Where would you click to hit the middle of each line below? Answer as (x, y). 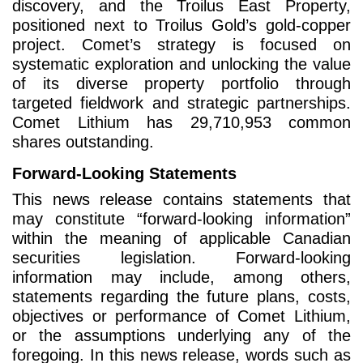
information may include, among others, (181, 278)
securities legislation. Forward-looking (181, 258)
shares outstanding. (83, 142)
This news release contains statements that (181, 200)
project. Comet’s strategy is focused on (181, 45)
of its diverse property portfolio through (181, 84)
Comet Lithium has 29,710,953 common (181, 123)
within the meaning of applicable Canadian (181, 239)
